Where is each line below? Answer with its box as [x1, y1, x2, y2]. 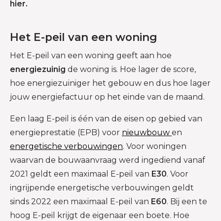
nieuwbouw [122, 128, 170, 138]
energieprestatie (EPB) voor [10, 128, 122, 138]
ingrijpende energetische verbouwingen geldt [10, 183, 194, 193]
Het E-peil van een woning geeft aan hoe [10, 51, 172, 61]
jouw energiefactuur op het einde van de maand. [10, 92, 205, 102]
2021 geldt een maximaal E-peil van [10, 169, 151, 179]
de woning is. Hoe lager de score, [68, 65, 196, 74]
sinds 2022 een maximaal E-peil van [10, 197, 151, 207]
